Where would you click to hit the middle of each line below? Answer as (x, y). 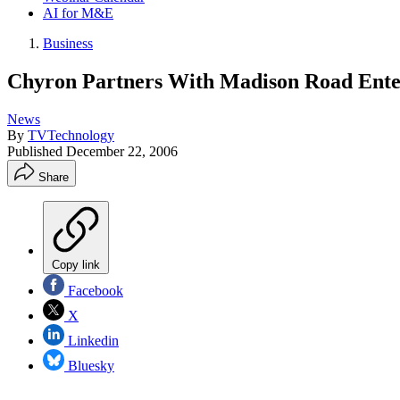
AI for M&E (78, 13)
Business (68, 43)
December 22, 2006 (122, 151)
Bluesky (89, 365)
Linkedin (92, 340)
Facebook (94, 290)
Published (37, 151)
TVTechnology (71, 135)
